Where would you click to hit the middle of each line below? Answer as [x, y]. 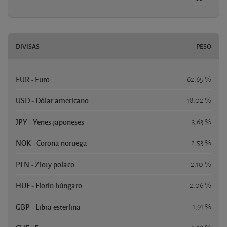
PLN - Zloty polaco [45, 164]
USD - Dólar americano [52, 100]
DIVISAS [28, 46]
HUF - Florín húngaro [49, 185]
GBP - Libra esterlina [48, 206]
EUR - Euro [33, 79]
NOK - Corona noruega [51, 143]
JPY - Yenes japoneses [50, 121]
